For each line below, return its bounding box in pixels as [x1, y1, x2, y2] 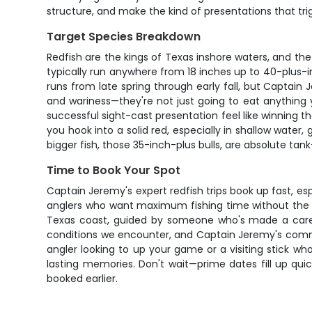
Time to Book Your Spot [47, 162, 181, 178]
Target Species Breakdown [47, 29, 201, 45]
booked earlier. [47, 272, 118, 286]
